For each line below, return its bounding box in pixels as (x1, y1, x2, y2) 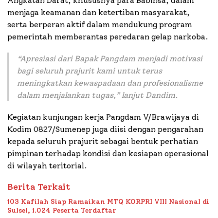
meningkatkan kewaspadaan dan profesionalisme (17, 78, 203, 88)
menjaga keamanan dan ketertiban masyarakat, (7, 7, 190, 17)
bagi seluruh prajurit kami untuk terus (17, 66, 162, 75)
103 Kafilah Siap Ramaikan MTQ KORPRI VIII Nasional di (7, 197, 209, 206)
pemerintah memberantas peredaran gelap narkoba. (7, 32, 208, 41)
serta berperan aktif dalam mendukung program (7, 19, 192, 29)
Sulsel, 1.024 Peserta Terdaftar (7, 206, 116, 215)
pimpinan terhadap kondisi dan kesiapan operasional (7, 148, 209, 158)
